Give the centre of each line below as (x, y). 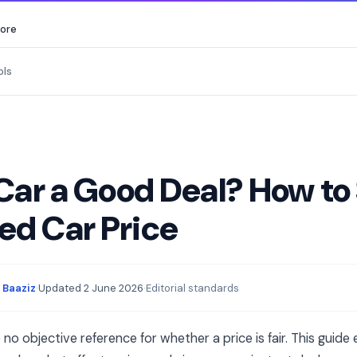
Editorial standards (192, 288)
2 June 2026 (114, 288)
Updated (61, 288)
